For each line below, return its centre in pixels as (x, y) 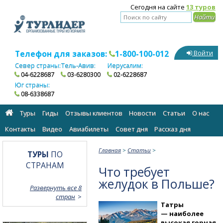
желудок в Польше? (157, 184)
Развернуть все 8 (56, 187)
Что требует (134, 172)
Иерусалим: (125, 65)
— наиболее (182, 213)
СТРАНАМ (45, 165)
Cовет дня (131, 129)
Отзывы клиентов (94, 113)
